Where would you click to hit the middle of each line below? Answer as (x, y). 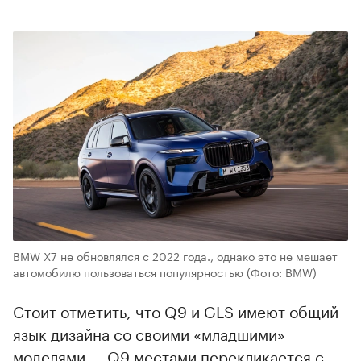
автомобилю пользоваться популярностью (128, 272)
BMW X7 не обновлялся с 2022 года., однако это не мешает (175, 255)
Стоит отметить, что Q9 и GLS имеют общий (176, 310)
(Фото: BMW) (282, 272)
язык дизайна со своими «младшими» (149, 333)
